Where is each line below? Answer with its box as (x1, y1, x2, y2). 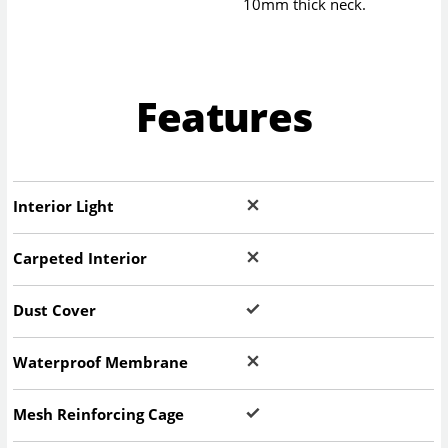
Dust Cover (13, 300, 97, 321)
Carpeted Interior (13, 248, 148, 269)
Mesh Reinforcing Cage (13, 404, 185, 425)
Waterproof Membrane (13, 352, 189, 373)
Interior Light (13, 196, 115, 217)
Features (135, 88, 313, 144)
